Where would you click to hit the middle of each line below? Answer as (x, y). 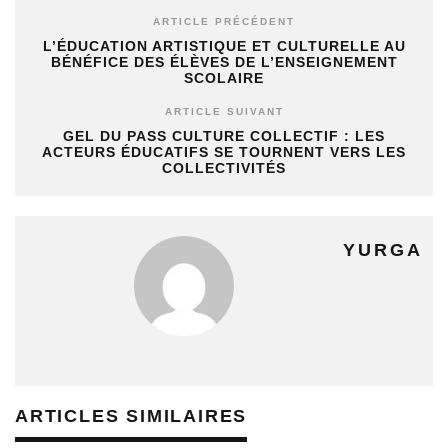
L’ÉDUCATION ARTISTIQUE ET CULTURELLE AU (224, 46)
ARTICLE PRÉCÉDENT (224, 21)
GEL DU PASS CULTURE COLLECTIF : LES (224, 136)
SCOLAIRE (224, 78)
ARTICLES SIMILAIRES (131, 416)
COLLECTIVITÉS (224, 168)
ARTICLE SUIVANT (224, 111)
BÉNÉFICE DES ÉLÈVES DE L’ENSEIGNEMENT (224, 62)
